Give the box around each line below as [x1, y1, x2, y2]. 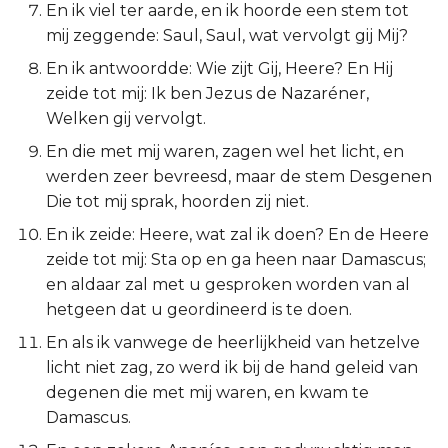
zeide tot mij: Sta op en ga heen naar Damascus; [46, 250, 426, 269]
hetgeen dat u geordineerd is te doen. [46, 300, 352, 319]
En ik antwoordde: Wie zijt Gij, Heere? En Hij [46, 59, 393, 78]
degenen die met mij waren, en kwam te [46, 383, 369, 402]
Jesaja [16, 308, 63, 327]
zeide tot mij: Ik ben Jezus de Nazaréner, [46, 84, 369, 103]
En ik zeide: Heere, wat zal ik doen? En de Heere [46, 225, 429, 244]
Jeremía [16, 357, 81, 376]
